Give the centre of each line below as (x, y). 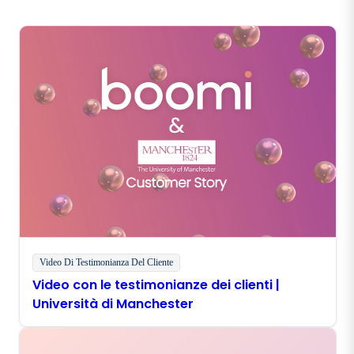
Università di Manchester (113, 303)
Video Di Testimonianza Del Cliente (106, 262)
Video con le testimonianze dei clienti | (156, 284)
